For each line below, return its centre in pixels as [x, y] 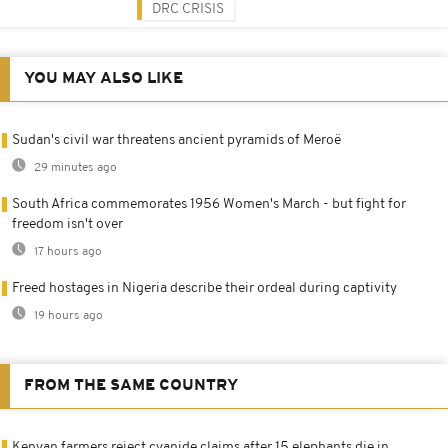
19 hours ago [67, 315]
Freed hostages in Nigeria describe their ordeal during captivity [204, 288]
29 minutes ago [74, 167]
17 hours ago [66, 251]
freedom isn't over [67, 224]
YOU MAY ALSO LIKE [103, 78]
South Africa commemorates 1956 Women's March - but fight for [209, 204]
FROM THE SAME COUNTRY [131, 385]
